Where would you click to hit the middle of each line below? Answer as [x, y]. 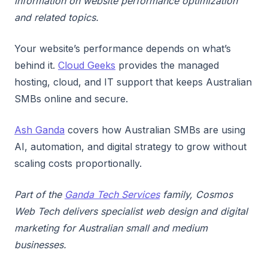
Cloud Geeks [87, 65]
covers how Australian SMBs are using [155, 130]
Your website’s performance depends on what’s [123, 48]
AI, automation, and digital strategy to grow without [130, 146]
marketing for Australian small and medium [111, 228]
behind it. [36, 65]
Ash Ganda [39, 130]
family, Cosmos [196, 194]
